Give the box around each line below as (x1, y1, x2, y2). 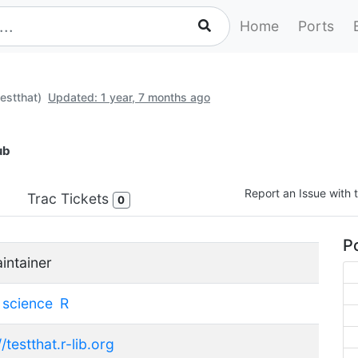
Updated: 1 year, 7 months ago (48, 90, 210, 104)
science (2, 294, 53, 312)
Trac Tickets (27, 189, 113, 207)
